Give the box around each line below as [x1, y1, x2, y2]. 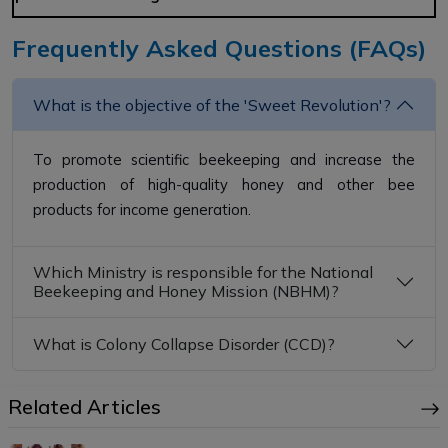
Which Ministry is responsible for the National [33, 262, 373, 283]
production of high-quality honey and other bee [33, 175, 415, 195]
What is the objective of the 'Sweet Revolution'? [33, 94, 391, 115]
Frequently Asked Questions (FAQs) [12, 33, 426, 64]
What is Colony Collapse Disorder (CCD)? [33, 333, 335, 354]
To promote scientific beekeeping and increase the [33, 150, 415, 170]
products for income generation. [33, 200, 251, 220]
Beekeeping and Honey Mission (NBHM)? [33, 281, 339, 302]
